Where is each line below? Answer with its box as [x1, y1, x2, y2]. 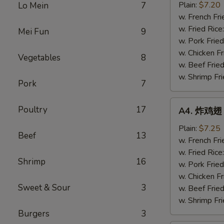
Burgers [18, 208, 49, 219]
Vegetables [18, 52, 60, 63]
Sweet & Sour [18, 182, 70, 193]
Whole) [170, 194, 196, 205]
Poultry [18, 104, 47, 115]
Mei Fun [18, 26, 49, 37]
